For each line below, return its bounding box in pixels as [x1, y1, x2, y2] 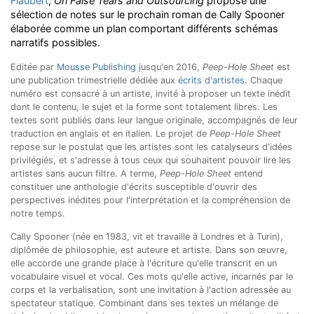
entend [231, 168, 263, 179]
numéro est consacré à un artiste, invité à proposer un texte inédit [11, 88, 291, 99]
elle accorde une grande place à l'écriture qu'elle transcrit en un [11, 258, 277, 268]
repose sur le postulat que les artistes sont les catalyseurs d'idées [11, 142, 292, 152]
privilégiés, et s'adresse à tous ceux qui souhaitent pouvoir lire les [11, 155, 291, 165]
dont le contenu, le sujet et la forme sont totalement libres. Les [11, 102, 278, 112]
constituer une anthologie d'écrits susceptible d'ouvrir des [11, 182, 257, 192]
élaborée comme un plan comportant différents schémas [11, 22, 278, 34]
